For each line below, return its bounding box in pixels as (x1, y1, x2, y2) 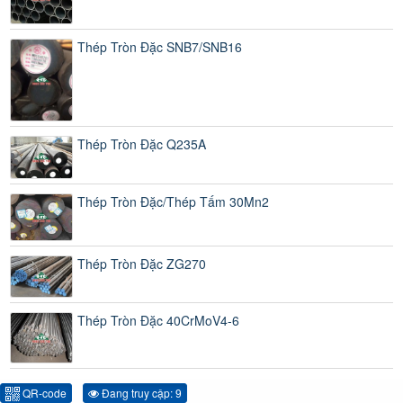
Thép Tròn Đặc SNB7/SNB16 (77, 37, 242, 56)
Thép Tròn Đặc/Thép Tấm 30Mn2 (77, 192, 269, 210)
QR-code (20, 384, 67, 400)
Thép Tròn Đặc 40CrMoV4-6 (77, 311, 239, 330)
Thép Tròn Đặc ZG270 (77, 254, 206, 273)
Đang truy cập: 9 (99, 384, 182, 400)
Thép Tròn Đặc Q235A (77, 135, 206, 154)
